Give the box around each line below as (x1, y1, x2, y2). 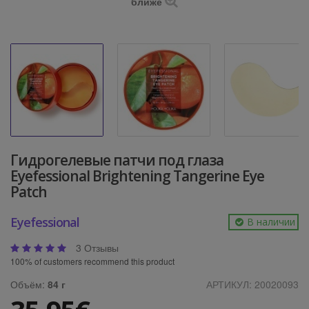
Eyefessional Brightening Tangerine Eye (10, 166, 264, 186)
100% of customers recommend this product (10, 255, 175, 267)
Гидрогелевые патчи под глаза (10, 150, 223, 170)
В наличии (247, 215, 295, 228)
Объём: (10, 277, 48, 291)
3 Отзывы (76, 241, 119, 255)
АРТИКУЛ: (206, 277, 255, 291)
